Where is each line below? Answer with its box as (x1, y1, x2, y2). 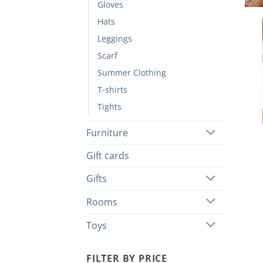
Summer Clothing (97, 67, 166, 79)
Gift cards (86, 149, 129, 163)
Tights (97, 101, 122, 113)
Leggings (97, 33, 132, 45)
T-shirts (97, 84, 127, 96)
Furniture (86, 126, 128, 140)
